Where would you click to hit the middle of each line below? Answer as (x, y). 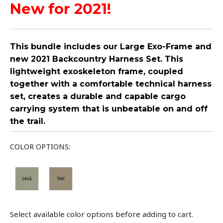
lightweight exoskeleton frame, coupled (97, 72)
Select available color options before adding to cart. (102, 214)
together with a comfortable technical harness (111, 84)
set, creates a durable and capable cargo (98, 97)
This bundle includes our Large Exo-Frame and (111, 47)
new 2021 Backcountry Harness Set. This (97, 59)
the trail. (28, 121)
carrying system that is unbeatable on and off (109, 109)
